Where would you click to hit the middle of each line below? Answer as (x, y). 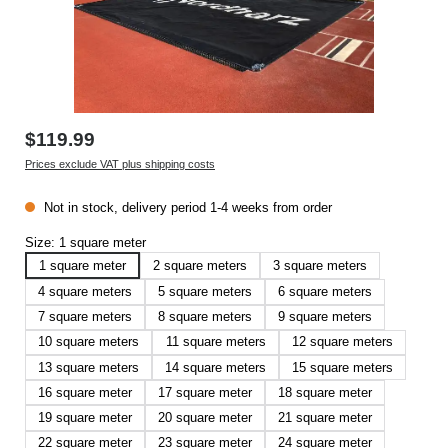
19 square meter (85, 417)
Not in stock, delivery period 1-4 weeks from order (186, 208)
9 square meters (325, 317)
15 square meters (342, 367)
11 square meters (215, 342)
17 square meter (205, 392)
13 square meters (88, 367)
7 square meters (85, 317)
